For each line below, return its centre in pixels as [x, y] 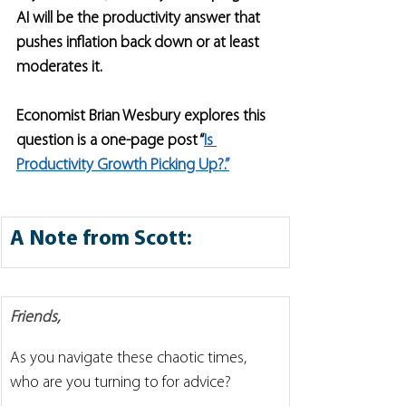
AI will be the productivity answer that [140, 19]
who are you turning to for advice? [121, 383]
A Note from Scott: [101, 239]
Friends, [35, 318]
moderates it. [61, 68]
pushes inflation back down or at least [140, 43]
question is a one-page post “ [110, 141]
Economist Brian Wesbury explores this [143, 116]
